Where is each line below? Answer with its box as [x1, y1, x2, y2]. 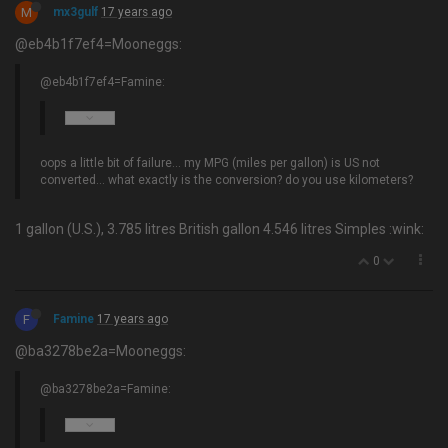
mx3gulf [53, 5, 98, 19]
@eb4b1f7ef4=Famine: [40, 75, 165, 89]
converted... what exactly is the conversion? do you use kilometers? [40, 173, 413, 187]
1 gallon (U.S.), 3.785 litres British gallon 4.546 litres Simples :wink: [15, 221, 424, 237]
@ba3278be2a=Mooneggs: [15, 343, 186, 359]
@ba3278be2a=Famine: [40, 382, 171, 396]
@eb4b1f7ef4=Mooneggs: [15, 36, 182, 52]
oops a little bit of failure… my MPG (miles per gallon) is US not [40, 156, 380, 170]
